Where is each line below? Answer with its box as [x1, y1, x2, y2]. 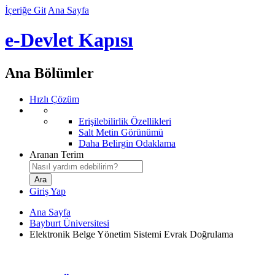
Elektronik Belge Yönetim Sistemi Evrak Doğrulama [29, 228, 233, 239]
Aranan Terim [29, 149, 83, 160]
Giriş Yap [29, 185, 66, 196]
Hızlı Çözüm [29, 93, 79, 104]
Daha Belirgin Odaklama [79, 137, 176, 149]
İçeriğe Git [5, 5, 46, 15]
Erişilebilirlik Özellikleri [79, 115, 171, 126]
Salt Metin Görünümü [79, 126, 163, 137]
